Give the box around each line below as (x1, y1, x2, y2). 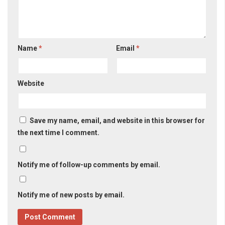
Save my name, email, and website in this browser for (30, 117, 205, 125)
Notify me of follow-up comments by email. (18, 161, 160, 169)
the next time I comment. (18, 129, 99, 137)
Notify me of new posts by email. (18, 191, 125, 199)
